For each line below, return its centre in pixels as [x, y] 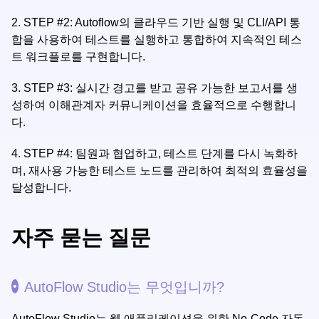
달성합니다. [41, 188]
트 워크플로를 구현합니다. [78, 57]
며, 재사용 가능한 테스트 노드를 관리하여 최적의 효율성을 [159, 171]
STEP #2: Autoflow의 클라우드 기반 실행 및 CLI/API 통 [162, 22]
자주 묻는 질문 [81, 237]
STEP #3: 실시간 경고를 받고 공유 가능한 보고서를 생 [161, 88]
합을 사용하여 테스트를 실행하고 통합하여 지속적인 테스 [157, 40]
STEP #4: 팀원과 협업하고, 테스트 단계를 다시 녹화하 [161, 153]
